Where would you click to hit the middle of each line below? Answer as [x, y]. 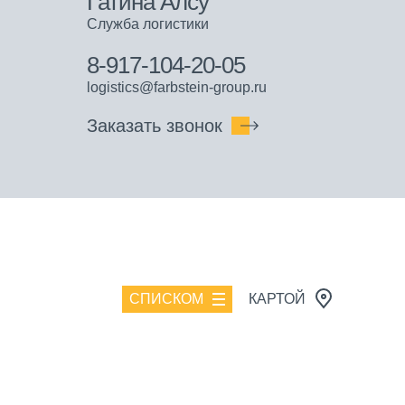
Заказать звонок [155, 125]
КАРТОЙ [277, 298]
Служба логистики [148, 24]
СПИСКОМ [166, 298]
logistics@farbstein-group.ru [177, 87]
